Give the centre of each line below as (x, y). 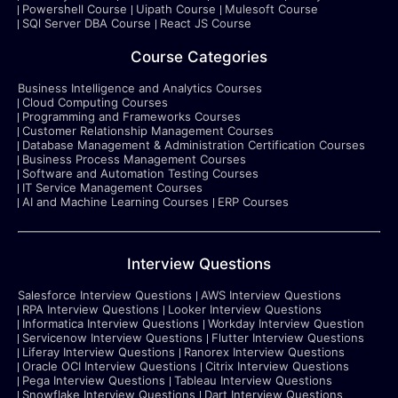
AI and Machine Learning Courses (115, 202)
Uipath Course (176, 9)
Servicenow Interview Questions (112, 338)
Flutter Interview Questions (288, 338)
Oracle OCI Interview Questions (109, 366)
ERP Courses (253, 202)
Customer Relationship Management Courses (148, 131)
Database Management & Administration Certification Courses (194, 145)
